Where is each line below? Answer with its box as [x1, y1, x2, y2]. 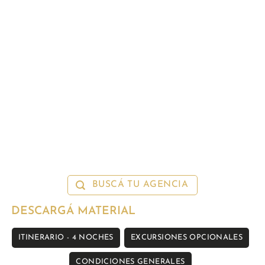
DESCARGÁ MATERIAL [11, 205, 135, 217]
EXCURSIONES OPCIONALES [130, 233, 243, 241]
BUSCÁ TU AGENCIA [92, 179, 189, 189]
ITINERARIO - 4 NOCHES [18, 233, 114, 241]
